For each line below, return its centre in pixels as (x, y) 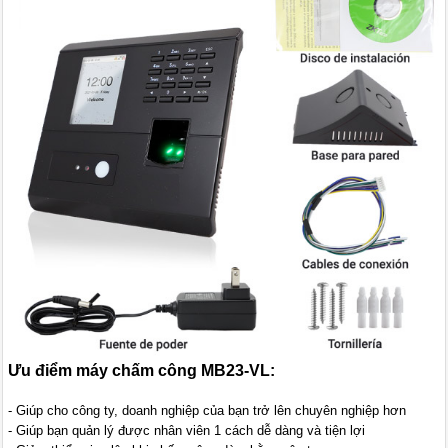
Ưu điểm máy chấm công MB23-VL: (142, 370)
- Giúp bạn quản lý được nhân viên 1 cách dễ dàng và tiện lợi (187, 430)
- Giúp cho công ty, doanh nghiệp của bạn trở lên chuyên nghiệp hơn (207, 410)
